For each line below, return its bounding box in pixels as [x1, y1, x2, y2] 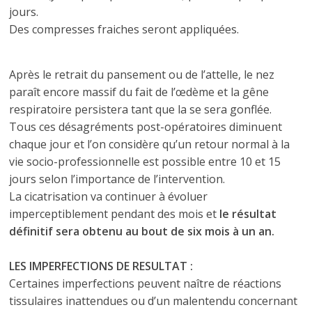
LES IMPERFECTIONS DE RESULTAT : [9, 258, 194, 274]
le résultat [219, 206, 277, 221]
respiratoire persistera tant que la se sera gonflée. [9, 102, 272, 117]
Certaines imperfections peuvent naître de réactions [9, 276, 282, 291]
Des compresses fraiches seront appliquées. [9, 22, 240, 37]
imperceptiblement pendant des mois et [9, 206, 220, 221]
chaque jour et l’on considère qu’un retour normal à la [9, 136, 290, 152]
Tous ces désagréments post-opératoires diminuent [9, 119, 283, 134]
